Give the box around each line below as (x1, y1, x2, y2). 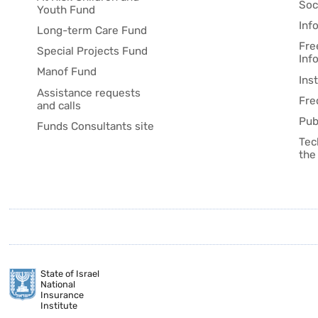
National (40, 279, 76, 290)
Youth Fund (36, 3, 95, 16)
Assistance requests (36, 86, 141, 99)
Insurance (40, 290, 84, 301)
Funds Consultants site (36, 119, 154, 133)
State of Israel (40, 268, 100, 280)
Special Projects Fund (36, 45, 148, 58)
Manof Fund (36, 65, 97, 79)
